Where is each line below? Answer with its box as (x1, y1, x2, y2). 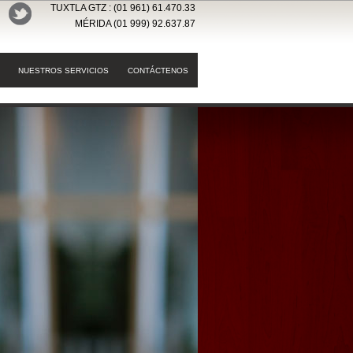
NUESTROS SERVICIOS (18, 65, 109, 75)
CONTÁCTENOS (128, 65, 188, 75)
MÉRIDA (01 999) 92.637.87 (75, 18, 195, 29)
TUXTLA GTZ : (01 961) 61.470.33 (50, 2, 195, 13)
